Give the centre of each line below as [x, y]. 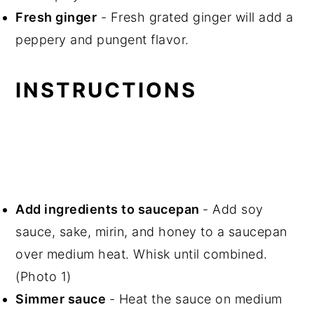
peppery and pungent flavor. [102, 39]
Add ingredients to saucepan [109, 209]
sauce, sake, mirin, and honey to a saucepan [151, 231]
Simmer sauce [62, 299]
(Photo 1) [43, 276]
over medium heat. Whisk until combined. [142, 254]
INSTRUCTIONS [107, 90]
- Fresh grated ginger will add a [195, 17]
